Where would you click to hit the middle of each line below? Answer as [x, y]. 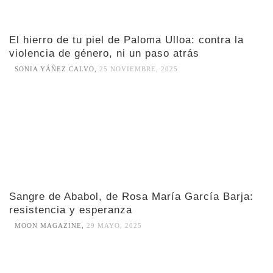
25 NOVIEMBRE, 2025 [139, 69]
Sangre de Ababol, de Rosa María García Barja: [131, 196]
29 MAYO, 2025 [114, 226]
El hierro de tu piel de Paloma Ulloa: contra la [126, 40]
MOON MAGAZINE [48, 226]
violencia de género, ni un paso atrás [104, 54]
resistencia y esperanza [71, 210]
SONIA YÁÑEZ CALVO [55, 69]
